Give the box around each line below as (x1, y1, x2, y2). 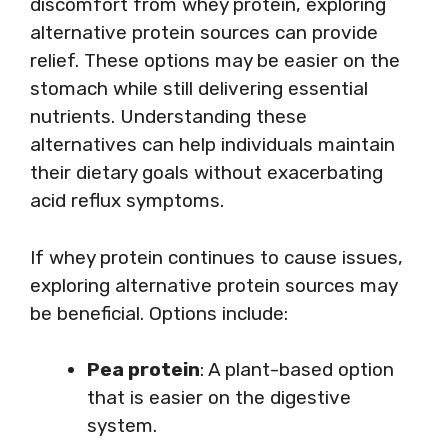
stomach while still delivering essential (30, 77, 368, 100)
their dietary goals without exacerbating (30, 161, 383, 184)
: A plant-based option (200, 358, 394, 381)
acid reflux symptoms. (30, 189, 224, 212)
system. (87, 414, 157, 437)
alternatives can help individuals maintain (30, 133, 395, 156)
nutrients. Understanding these (30, 105, 307, 128)
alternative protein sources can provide (30, 21, 378, 44)
